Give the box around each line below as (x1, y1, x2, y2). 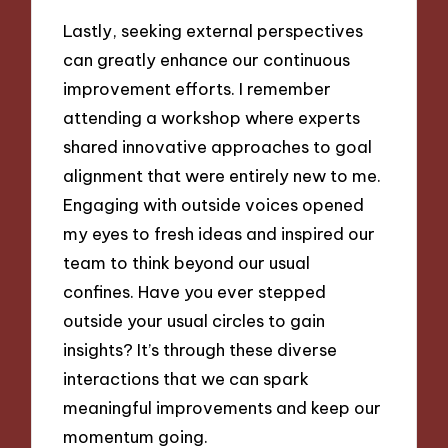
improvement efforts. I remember (63, 77, 332, 99)
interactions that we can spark (63, 367, 310, 389)
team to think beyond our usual (63, 251, 311, 273)
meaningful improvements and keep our (63, 396, 382, 418)
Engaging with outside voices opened (63, 193, 365, 215)
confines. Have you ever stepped (63, 280, 327, 302)
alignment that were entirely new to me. (63, 164, 382, 186)
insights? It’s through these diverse (63, 338, 338, 360)
